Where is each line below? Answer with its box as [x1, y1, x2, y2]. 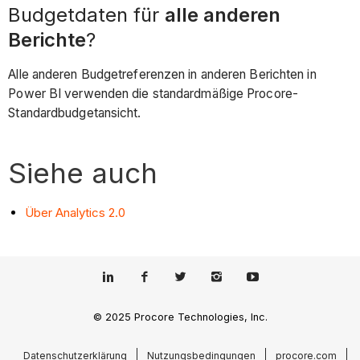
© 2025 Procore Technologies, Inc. [92, 311, 268, 324]
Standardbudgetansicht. [8, 104, 148, 121]
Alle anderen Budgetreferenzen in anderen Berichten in [8, 66, 317, 82]
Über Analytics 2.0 [25, 204, 126, 220]
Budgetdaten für [8, 3, 166, 27]
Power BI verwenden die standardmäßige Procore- [8, 85, 298, 101]
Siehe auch [8, 155, 158, 190]
